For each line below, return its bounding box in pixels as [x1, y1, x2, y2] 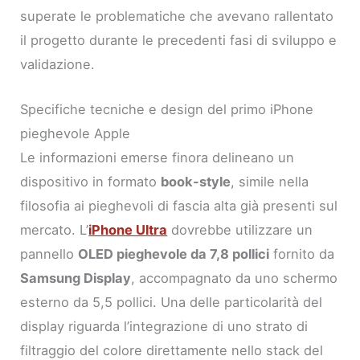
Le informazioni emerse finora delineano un [20, 149, 295, 166]
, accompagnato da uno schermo [131, 269, 338, 286]
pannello [20, 245, 79, 262]
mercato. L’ [20, 221, 89, 238]
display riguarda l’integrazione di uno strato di [20, 317, 309, 334]
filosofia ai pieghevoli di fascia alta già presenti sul [20, 197, 338, 214]
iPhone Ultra [88, 221, 168, 238]
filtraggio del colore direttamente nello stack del [20, 342, 324, 358]
